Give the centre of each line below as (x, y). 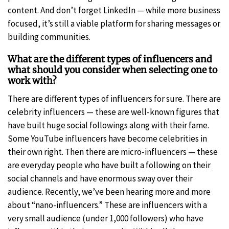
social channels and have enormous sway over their (100, 178)
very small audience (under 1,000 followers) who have (106, 218)
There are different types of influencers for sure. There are (114, 98)
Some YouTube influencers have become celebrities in (107, 138)
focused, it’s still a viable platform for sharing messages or (114, 23)
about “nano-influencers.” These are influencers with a (107, 205)
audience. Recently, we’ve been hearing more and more (109, 191)
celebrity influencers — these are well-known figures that (113, 112)
